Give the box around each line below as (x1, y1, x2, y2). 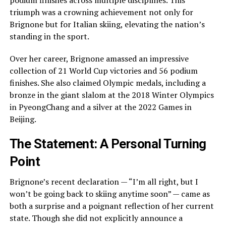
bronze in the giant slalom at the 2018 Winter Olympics (9, 89, 214, 100)
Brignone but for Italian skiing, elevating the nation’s (9, 19, 205, 30)
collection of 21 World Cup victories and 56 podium (9, 65, 198, 76)
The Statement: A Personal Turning (9, 136, 206, 151)
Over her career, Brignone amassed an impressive (9, 53, 189, 64)
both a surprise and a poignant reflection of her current (9, 200, 214, 211)
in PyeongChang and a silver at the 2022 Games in (9, 101, 192, 112)
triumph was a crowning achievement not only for (9, 7, 193, 18)
